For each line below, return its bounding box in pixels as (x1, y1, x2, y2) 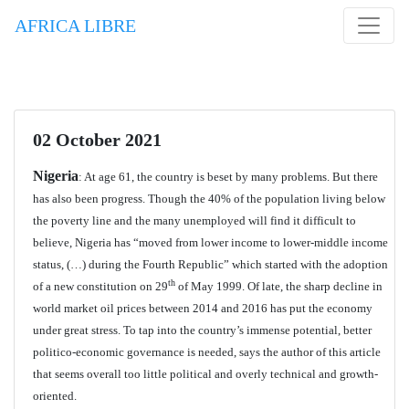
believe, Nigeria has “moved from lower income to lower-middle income (33, 236, 388, 249)
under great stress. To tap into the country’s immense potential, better (33, 323, 372, 337)
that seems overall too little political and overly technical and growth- (33, 367, 378, 381)
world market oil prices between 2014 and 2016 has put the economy (33, 301, 372, 315)
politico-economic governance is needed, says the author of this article (33, 345, 381, 359)
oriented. (33, 389, 77, 403)
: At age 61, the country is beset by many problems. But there (79, 170, 378, 184)
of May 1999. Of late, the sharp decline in (175, 279, 383, 293)
